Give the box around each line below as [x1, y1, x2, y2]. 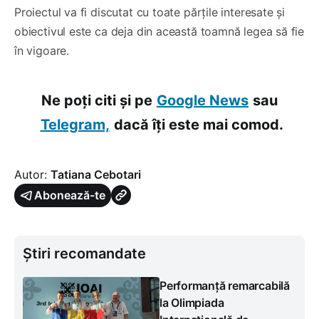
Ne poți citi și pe [41, 91, 152, 109]
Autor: [14, 167, 51, 182]
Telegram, [40, 115, 110, 133]
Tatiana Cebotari [51, 167, 141, 182]
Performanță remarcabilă [159, 278, 290, 293]
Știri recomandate [23, 244, 146, 262]
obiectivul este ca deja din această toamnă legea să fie [14, 23, 305, 38]
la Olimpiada [159, 295, 224, 310]
